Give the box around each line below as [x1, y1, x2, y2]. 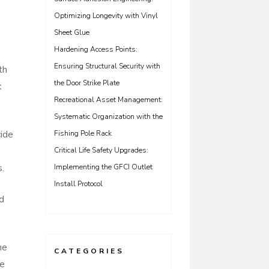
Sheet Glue [54, 28, 89, 37]
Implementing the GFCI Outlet [54, 162, 153, 172]
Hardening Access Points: [54, 44, 138, 54]
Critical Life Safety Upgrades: [54, 145, 148, 155]
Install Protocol [54, 179, 103, 189]
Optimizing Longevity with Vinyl [54, 11, 158, 20]
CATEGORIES [54, 246, 124, 256]
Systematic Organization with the [54, 112, 163, 121]
